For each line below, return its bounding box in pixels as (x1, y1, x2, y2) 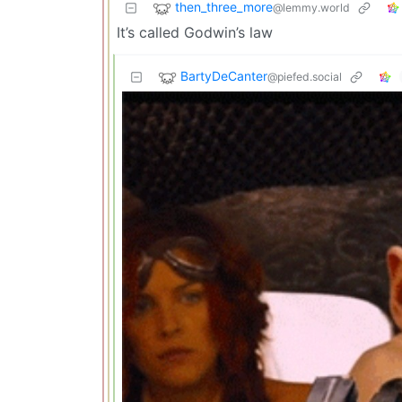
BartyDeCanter (180, 67, 267, 83)
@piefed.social (267, 69, 342, 83)
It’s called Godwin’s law (117, 22, 273, 41)
